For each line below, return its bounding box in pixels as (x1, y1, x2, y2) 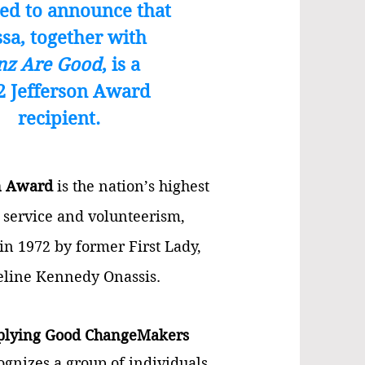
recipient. (17, 108, 100, 129)
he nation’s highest (77, 178, 209, 195)
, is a (101, 54, 140, 75)
